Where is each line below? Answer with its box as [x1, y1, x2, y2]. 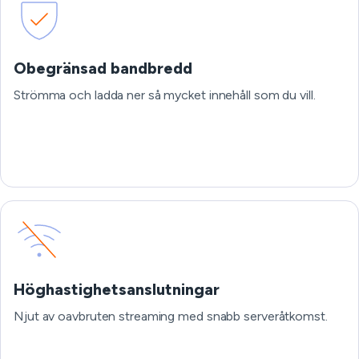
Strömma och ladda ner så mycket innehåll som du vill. [14, 87, 316, 103]
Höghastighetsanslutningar [14, 280, 220, 299]
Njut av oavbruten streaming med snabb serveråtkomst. [14, 309, 328, 324]
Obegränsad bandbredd [14, 58, 192, 78]
